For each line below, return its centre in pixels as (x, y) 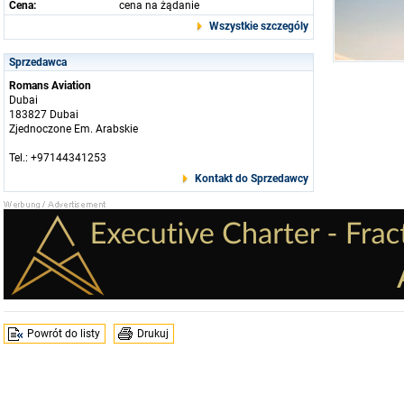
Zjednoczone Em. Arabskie (73, 129)
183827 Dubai (44, 115)
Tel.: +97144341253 (58, 158)
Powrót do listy (64, 334)
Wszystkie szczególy (259, 26)
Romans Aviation (50, 86)
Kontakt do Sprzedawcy (252, 179)
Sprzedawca (38, 62)
